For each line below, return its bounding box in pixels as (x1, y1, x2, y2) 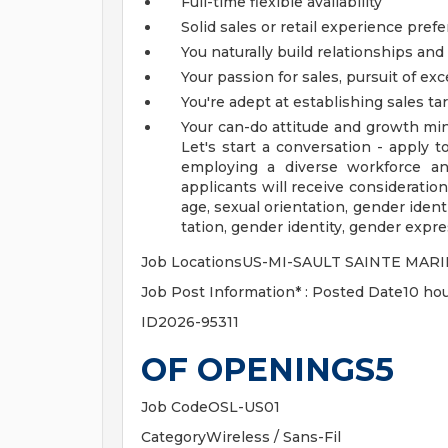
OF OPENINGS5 (141, 350, 394, 389)
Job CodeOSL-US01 (141, 398, 280, 416)
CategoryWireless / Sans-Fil (141, 428, 341, 446)
